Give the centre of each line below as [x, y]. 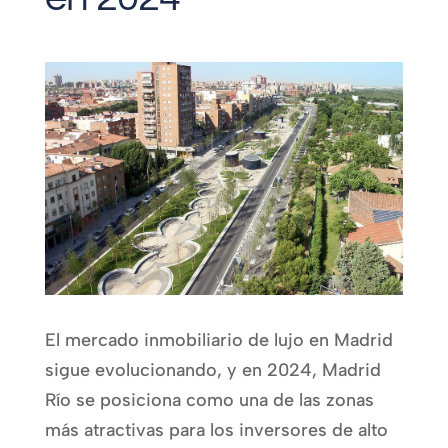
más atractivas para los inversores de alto [216, 429]
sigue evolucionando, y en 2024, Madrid [212, 369]
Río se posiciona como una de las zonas [209, 399]
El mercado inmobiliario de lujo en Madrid [218, 339]
